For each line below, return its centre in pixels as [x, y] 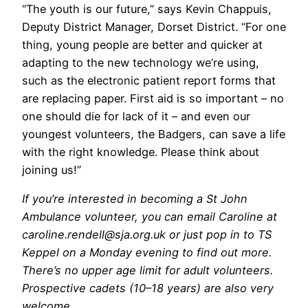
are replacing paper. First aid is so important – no [153, 98]
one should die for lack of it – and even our [136, 116]
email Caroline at [232, 217]
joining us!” [52, 169]
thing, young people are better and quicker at [142, 44]
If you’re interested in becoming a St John [135, 199]
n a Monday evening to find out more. [170, 253]
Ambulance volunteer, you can [104, 217]
